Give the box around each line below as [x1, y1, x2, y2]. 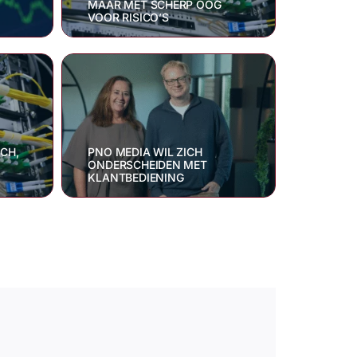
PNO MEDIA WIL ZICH [88, 145, 202, 159]
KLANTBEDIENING [88, 171, 184, 185]
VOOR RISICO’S [88, 10, 169, 25]
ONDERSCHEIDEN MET [88, 158, 207, 172]
